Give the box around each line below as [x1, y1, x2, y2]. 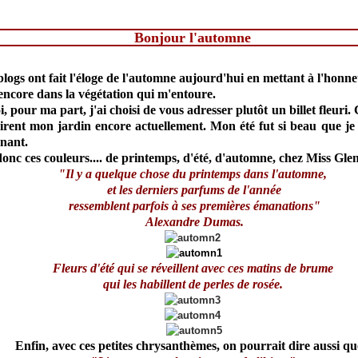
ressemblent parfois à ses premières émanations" [68, 199, 320, 213]
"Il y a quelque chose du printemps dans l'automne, [58, 167, 328, 181]
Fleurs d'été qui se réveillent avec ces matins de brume [52, 261, 333, 275]
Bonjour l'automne [134, 30, 252, 46]
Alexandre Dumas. [145, 215, 244, 229]
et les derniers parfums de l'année [107, 183, 282, 197]
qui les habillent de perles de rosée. [102, 277, 283, 291]
